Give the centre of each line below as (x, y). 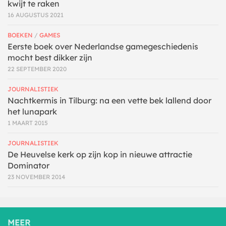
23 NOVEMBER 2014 (36, 177)
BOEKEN (20, 35)
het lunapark (32, 112)
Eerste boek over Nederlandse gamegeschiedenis (103, 47)
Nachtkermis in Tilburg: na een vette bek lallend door (109, 101)
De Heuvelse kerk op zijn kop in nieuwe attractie (100, 155)
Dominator (29, 166)
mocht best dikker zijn (50, 58)
